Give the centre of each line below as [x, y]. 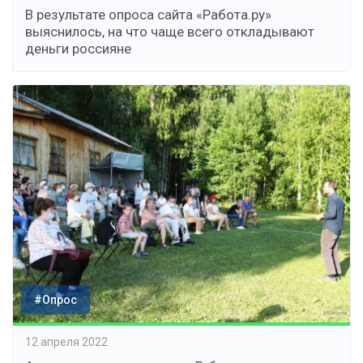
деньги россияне [78, 48]
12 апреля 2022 [66, 342]
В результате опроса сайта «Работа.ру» [148, 14]
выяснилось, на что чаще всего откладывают [170, 31]
